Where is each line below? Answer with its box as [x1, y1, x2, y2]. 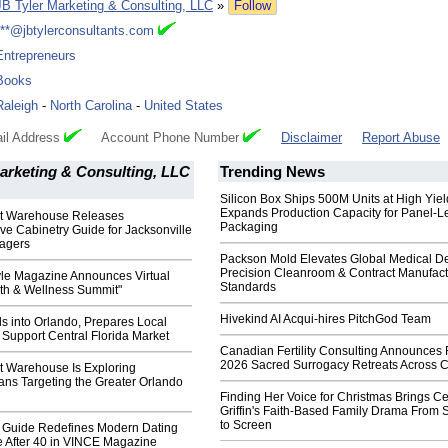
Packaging [220, 220, 278, 235]
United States [144, 98, 223, 114]
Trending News [220, 163, 325, 181]
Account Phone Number [82, 130, 243, 146]
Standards [220, 280, 276, 295]
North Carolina [50, 98, 132, 114]
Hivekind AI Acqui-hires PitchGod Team [220, 312, 431, 327]
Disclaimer [281, 130, 342, 146]
